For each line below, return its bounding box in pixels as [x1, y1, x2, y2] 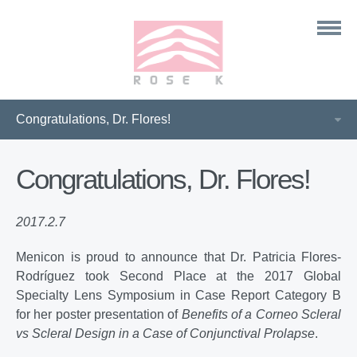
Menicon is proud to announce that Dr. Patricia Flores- [16, 250, 341, 264]
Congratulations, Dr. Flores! [16, 163, 310, 194]
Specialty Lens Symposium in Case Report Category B [16, 288, 341, 302]
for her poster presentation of [16, 308, 182, 321]
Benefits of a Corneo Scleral [181, 308, 342, 321]
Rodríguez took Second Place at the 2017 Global [16, 269, 341, 283]
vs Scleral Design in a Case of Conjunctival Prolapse [16, 327, 315, 340]
